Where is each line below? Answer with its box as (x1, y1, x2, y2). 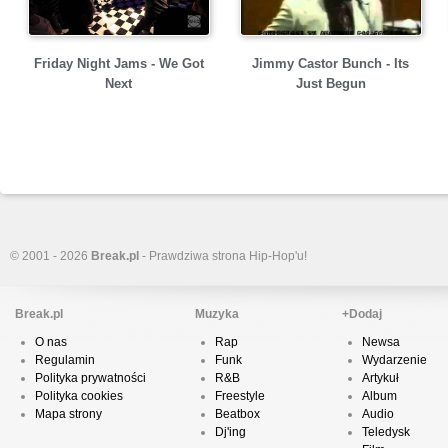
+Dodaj (342, 307, 382, 321)
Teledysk (362, 425, 410, 439)
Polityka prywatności (35, 371, 146, 385)
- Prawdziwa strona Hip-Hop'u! (139, 249, 307, 263)
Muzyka (195, 307, 239, 321)
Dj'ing (215, 425, 246, 439)
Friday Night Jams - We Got (33, 56, 204, 71)
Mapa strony (35, 407, 102, 421)
